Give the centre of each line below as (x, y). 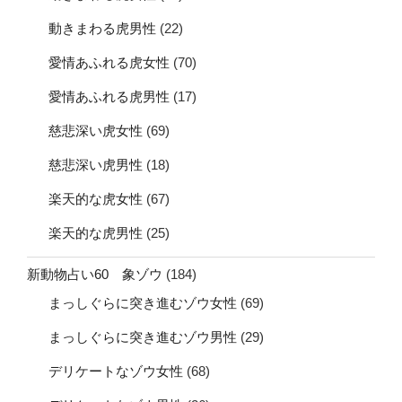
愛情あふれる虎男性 (109, 96)
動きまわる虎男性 (102, 28)
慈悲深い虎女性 (96, 130)
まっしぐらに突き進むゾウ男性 (143, 336)
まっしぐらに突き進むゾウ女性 (143, 302)
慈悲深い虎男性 (96, 164)
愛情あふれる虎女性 (109, 62)
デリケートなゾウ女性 (116, 371)
